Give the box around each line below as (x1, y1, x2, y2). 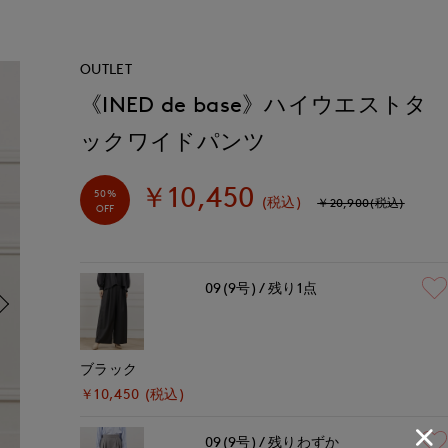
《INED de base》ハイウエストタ (80, 92, 428, 117)
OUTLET (80, 60, 132, 77)
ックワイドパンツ (80, 129, 267, 154)
